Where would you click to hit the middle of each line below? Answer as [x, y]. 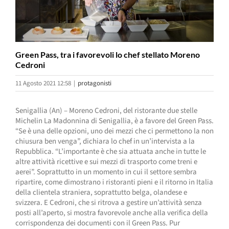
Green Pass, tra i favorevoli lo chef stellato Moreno [108, 55]
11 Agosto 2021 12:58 [43, 84]
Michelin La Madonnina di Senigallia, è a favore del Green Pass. [114, 121]
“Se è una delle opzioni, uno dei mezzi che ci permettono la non [114, 131]
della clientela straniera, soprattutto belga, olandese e [101, 193]
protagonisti [95, 84]
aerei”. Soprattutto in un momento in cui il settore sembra [106, 172]
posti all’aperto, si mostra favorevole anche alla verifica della [112, 213]
